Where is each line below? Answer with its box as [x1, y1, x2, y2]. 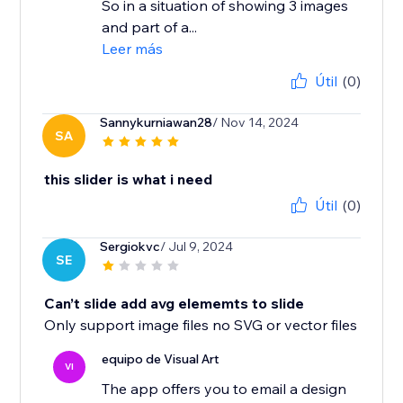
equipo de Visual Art [102, 351, 220, 368]
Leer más [102, 40, 164, 58]
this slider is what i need [44, 170, 213, 189]
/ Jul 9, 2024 [160, 238, 234, 255]
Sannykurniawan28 [100, 114, 213, 131]
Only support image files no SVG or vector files [44, 316, 358, 335]
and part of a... [102, 18, 198, 37]
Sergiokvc [100, 238, 161, 255]
